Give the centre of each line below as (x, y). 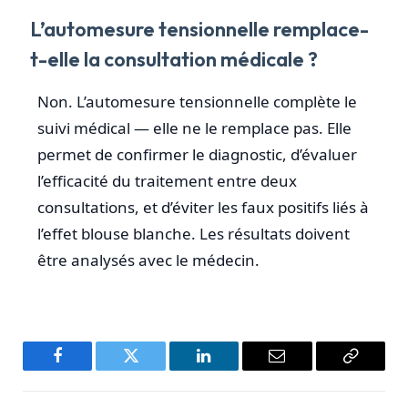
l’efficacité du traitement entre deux (167, 180)
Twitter (153, 369)
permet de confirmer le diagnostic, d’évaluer (197, 154)
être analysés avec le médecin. (148, 260)
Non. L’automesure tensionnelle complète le (197, 101)
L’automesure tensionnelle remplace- (199, 29)
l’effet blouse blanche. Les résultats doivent (194, 233)
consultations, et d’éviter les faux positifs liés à (203, 207)
